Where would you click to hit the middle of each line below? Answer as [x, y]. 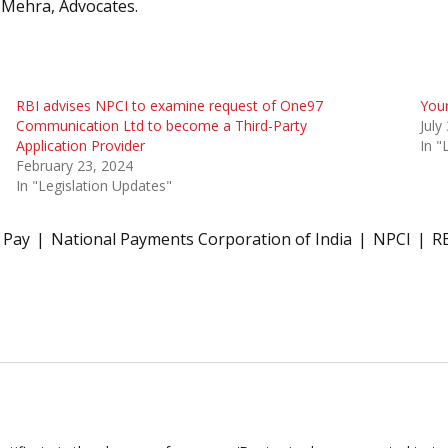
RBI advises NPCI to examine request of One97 [169, 106]
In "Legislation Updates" [93, 186]
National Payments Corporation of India [201, 239]
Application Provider [80, 146]
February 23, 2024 [74, 166]
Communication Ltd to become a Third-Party [161, 126]
